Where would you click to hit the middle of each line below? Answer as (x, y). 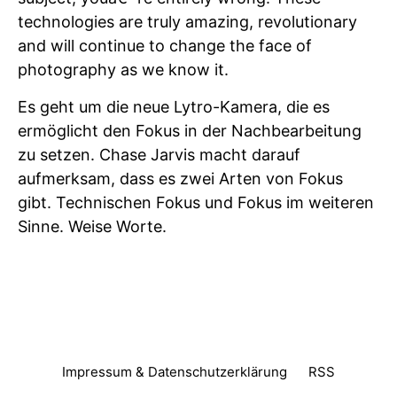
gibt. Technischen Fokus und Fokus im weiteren (196, 202)
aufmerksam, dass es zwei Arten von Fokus (180, 179)
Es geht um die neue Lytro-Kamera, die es (174, 107)
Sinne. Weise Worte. (92, 226)
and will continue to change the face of (165, 46)
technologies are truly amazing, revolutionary (187, 22)
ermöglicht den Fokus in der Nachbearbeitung (190, 131)
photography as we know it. (123, 70)
